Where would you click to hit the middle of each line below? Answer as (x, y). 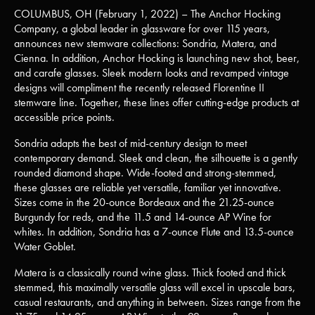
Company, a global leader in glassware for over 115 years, (142, 28)
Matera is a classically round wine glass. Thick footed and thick (150, 272)
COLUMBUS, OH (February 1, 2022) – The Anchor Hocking (147, 14)
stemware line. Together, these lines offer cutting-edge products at (156, 102)
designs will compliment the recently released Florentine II (139, 88)
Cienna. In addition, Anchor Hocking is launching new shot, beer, (157, 58)
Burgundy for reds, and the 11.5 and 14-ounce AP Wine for (143, 217)
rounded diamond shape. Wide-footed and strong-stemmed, (145, 173)
